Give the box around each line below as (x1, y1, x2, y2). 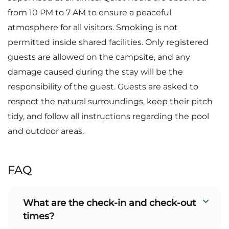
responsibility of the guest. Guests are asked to (8, 82, 198, 91)
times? (23, 211, 54, 222)
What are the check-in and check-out (23, 197, 196, 209)
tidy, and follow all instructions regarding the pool (8, 111, 209, 121)
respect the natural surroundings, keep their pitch (8, 97, 213, 106)
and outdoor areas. (8, 126, 84, 136)
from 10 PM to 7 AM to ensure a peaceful (8, 8, 171, 17)
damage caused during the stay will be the (8, 67, 183, 77)
